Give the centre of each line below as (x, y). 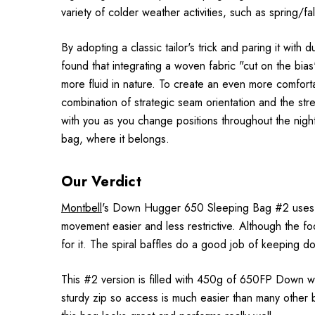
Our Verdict (101, 182)
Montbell (82, 208)
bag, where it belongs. (115, 139)
